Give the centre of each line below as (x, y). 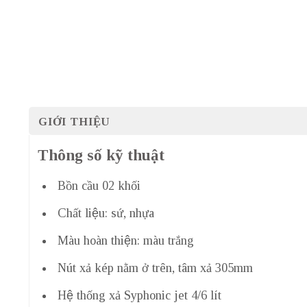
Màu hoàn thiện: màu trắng (124, 240)
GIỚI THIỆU (75, 122)
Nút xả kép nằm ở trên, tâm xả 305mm (153, 268)
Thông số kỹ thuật (101, 156)
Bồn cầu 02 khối (97, 185)
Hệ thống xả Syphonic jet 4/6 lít (137, 295)
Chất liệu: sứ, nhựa (104, 213)
